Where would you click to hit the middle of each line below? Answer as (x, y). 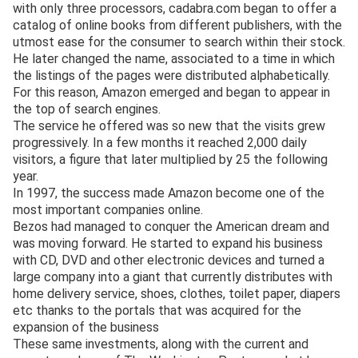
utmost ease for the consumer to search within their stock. (179, 42)
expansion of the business (86, 328)
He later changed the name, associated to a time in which (174, 59)
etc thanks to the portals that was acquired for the (157, 311)
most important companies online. (108, 210)
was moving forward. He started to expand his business (168, 244)
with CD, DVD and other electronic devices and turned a (169, 261)
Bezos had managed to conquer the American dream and (171, 227)
